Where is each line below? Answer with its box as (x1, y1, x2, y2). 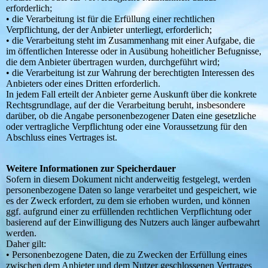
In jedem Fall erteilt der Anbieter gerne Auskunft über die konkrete (6, 89, 257, 100)
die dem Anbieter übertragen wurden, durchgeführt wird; (6, 57, 220, 68)
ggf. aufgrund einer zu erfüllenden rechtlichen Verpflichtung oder (6, 206, 251, 217)
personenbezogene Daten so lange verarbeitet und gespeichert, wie (6, 185, 257, 196)
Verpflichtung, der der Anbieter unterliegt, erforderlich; (6, 25, 212, 35)
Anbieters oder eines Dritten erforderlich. (6, 78, 160, 89)
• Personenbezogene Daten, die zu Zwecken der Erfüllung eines (6, 249, 247, 260)
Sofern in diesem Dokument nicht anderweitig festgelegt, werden (6, 174, 251, 185)
